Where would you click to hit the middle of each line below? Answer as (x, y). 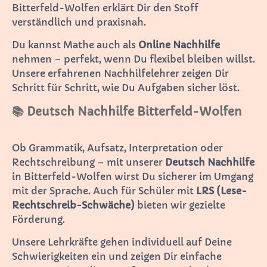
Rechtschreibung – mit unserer (89, 162)
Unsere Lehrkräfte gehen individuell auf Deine (122, 242)
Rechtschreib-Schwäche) (73, 205)
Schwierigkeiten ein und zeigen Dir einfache (117, 256)
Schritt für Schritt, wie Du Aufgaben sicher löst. (126, 87)
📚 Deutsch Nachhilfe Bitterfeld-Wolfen (127, 111)
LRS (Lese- (221, 190)
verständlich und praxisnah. (79, 22)
